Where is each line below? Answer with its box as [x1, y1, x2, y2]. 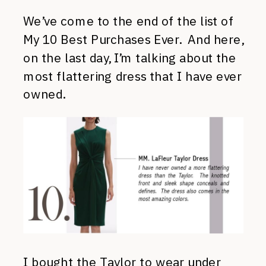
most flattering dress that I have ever [23, 68, 242, 84]
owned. [23, 86, 65, 103]
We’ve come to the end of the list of [23, 13, 234, 29]
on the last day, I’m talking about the [23, 49, 236, 66]
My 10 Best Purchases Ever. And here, [23, 31, 244, 47]
